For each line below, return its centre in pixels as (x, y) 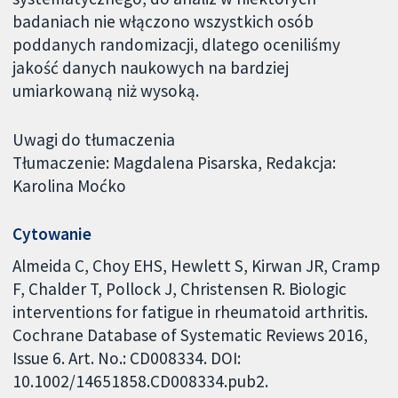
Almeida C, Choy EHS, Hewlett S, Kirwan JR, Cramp (197, 266)
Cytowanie (52, 234)
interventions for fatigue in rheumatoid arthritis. (191, 312)
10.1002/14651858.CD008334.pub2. (141, 382)
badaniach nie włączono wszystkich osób (163, 21)
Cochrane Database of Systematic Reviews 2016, (191, 335)
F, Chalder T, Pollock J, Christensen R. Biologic (180, 289)
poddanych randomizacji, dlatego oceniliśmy (177, 44)
